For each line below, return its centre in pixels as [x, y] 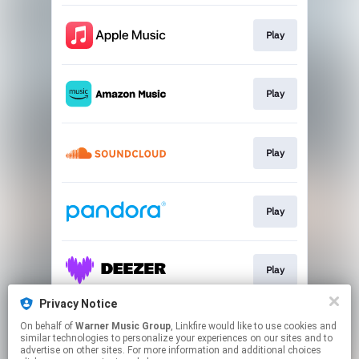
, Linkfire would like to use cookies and [190, 326]
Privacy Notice [78, 304]
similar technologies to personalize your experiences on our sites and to [176, 338]
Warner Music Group [123, 326]
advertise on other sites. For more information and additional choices [171, 350]
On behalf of [48, 326]
